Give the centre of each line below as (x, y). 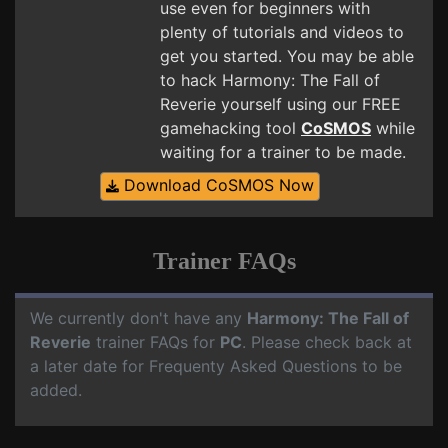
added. (56, 390)
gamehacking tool (230, 128)
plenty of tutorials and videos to (282, 32)
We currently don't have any (138, 318)
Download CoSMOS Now (216, 185)
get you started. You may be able (287, 56)
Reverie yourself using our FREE (280, 104)
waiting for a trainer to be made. (283, 152)
